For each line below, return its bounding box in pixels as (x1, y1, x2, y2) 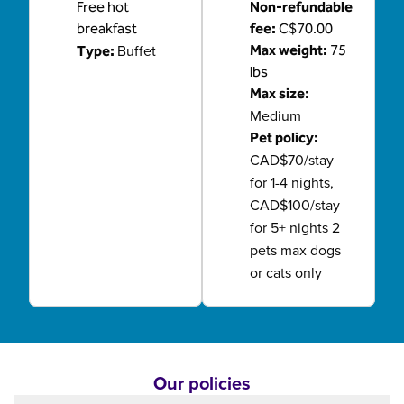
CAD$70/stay (250, 150, 334, 170)
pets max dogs (250, 240, 341, 260)
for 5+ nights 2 (250, 217, 340, 237)
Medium (250, 106, 301, 125)
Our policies (153, 370, 251, 396)
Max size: (250, 85, 309, 102)
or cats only (250, 262, 322, 282)
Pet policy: (250, 129, 318, 146)
